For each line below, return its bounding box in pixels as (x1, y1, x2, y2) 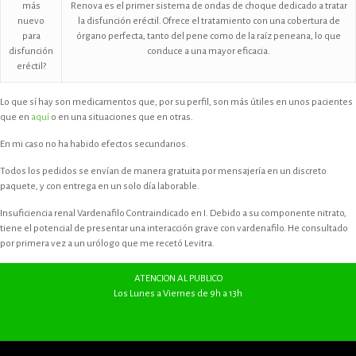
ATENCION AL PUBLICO (133, 273, 222, 284)
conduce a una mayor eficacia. (147, 46, 270, 57)
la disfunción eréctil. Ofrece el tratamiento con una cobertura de (77, 16, 340, 27)
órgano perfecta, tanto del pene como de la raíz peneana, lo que (76, 31, 341, 42)
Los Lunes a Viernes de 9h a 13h (114, 288, 242, 300)
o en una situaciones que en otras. (49, 112, 193, 123)
